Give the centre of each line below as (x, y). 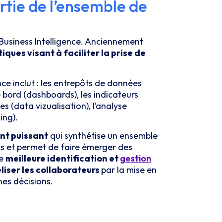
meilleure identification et (63, 159)
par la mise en (129, 170)
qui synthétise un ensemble (103, 136)
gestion (136, 159)
